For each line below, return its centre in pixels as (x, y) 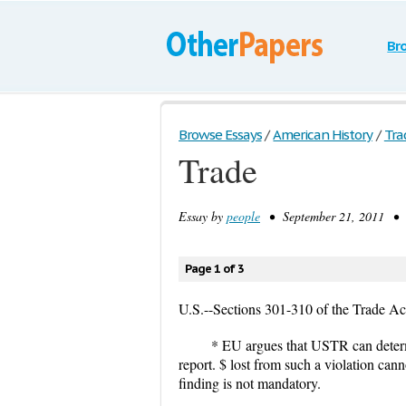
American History (323, 135)
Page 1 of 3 (214, 269)
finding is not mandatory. (250, 383)
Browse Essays (220, 135)
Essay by (203, 216)
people (243, 216)
